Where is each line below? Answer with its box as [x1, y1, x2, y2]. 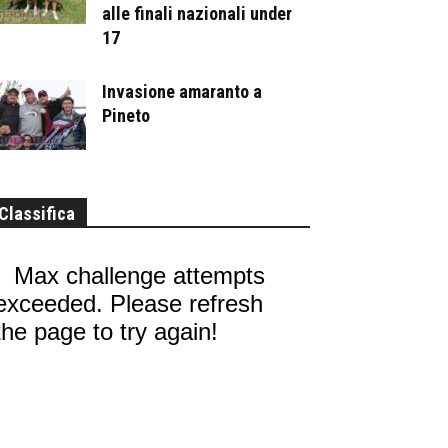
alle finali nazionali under [102, 2, 292, 24]
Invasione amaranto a [102, 80, 262, 102]
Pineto [102, 104, 150, 126]
